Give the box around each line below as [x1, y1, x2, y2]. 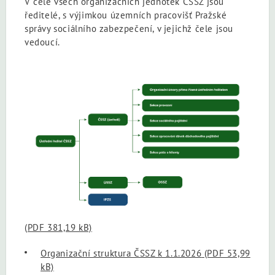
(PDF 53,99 [201, 247, 250, 259]
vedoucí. [25, 36, 60, 48]
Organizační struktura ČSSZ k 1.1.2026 [41, 247, 202, 259]
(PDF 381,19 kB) [25, 221, 92, 233]
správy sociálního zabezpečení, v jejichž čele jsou [25, 22, 234, 34]
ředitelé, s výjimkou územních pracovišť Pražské [25, 9, 227, 21]
